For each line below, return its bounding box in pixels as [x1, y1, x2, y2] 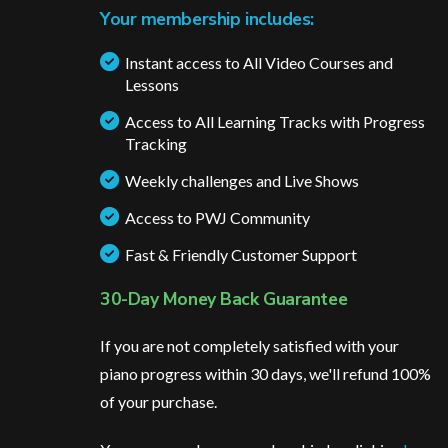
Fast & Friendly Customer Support [125, 244, 357, 264]
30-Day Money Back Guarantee [100, 286, 348, 311]
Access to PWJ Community [125, 207, 310, 227]
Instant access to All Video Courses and [125, 52, 393, 72]
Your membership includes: [100, 6, 314, 31]
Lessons [125, 74, 179, 94]
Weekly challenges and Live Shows [125, 170, 359, 190]
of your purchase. [100, 391, 217, 411]
